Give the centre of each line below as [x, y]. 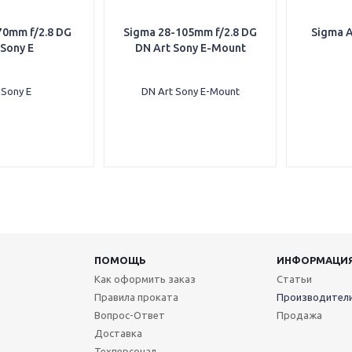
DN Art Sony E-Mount [190, 48]
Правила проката [136, 297]
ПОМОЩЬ [120, 260]
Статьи [294, 279]
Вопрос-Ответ [129, 315]
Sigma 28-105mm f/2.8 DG [190, 32]
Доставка [118, 333]
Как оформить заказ [145, 279]
